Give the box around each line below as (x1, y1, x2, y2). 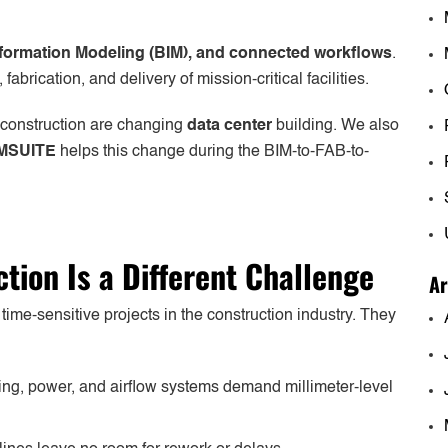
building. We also (276, 117, 399, 134)
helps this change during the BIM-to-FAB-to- (56, 143, 369, 160)
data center (187, 117, 276, 134)
